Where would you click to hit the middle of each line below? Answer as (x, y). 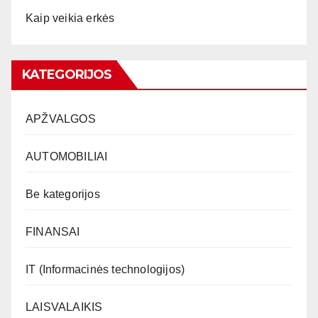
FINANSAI (53, 231)
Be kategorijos (63, 194)
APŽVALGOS (61, 119)
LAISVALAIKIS (64, 307)
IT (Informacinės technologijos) (105, 269)
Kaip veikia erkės (70, 18)
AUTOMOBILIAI (67, 156)
